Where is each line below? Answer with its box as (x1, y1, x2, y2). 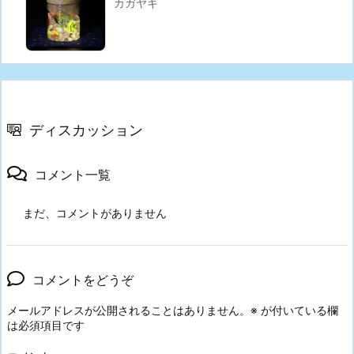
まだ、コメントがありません (23, 206, 167, 220)
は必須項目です (7, 318, 85, 333)
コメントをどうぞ (32, 272, 134, 288)
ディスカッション (29, 122, 143, 139)
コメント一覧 (35, 167, 111, 183)
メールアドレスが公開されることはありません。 (7, 303, 250, 318)
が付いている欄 (258, 303, 338, 318)
